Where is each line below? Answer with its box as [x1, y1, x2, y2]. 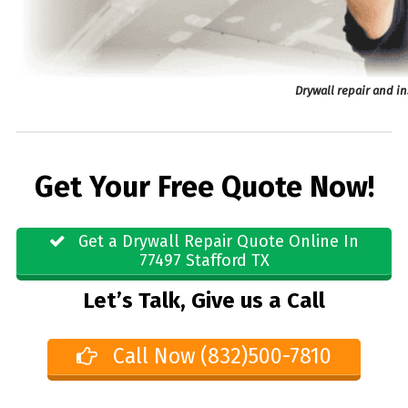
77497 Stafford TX [138, 250, 270, 270]
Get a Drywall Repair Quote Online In [74, 230, 359, 251]
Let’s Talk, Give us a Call [83, 288, 325, 314]
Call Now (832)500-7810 [107, 342, 332, 369]
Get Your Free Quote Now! [34, 169, 374, 205]
